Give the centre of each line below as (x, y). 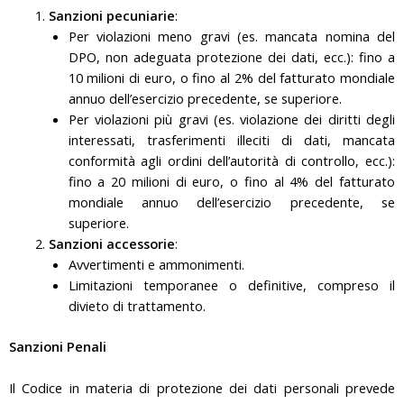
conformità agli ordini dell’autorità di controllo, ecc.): (231, 160)
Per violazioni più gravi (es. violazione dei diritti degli (231, 119)
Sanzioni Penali (58, 346)
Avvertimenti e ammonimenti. (156, 264)
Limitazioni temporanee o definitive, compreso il (231, 285)
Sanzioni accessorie (111, 243)
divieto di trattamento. (137, 305)
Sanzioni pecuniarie (111, 15)
